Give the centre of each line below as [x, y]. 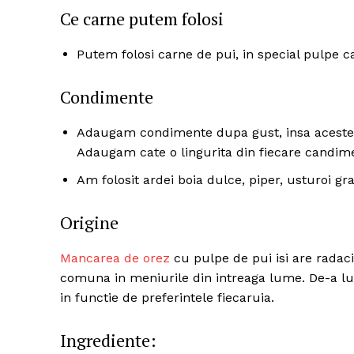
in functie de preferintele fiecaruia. [167, 298]
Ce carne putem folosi [142, 19]
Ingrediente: [108, 341]
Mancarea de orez [115, 258]
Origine [89, 223]
